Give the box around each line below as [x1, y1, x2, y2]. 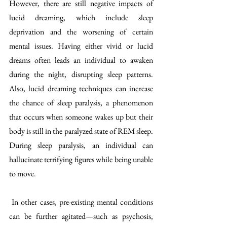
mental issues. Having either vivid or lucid [9, 40, 153, 51]
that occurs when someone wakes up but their [9, 111, 153, 122]
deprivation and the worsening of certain [9, 26, 153, 37]
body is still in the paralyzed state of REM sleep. [9, 125, 153, 136]
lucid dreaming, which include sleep [9, 12, 153, 23]
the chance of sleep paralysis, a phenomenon [9, 97, 153, 108]
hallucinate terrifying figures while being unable [9, 154, 153, 165]
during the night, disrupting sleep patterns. [9, 68, 153, 80]
